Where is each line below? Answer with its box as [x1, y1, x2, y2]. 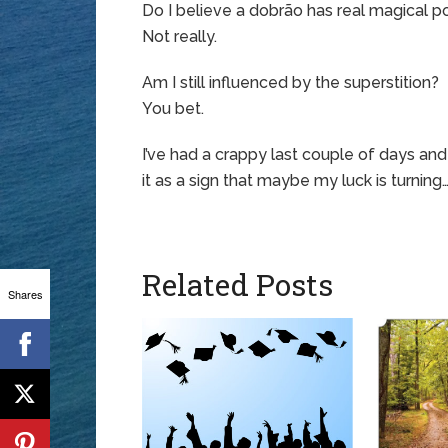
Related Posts [142, 265, 333, 304]
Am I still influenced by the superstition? [142, 73, 439, 92]
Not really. [142, 27, 217, 46]
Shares [7, 285, 43, 302]
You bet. [142, 99, 204, 118]
